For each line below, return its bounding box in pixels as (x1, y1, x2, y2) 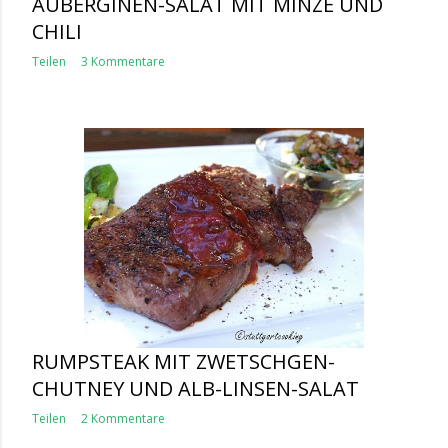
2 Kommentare (81, 410, 165, 427)
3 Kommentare (81, 53, 165, 70)
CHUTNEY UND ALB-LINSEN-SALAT (32, 375, 359, 402)
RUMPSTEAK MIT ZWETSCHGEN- (32, 348, 335, 375)
